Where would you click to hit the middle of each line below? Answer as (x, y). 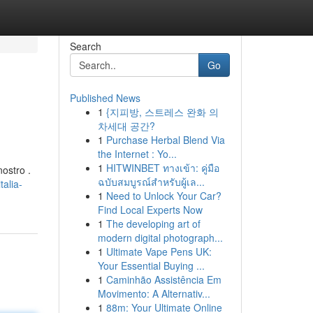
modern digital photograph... (160, 238)
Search (85, 46)
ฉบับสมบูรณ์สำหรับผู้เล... (151, 182)
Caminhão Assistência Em (163, 279)
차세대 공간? (126, 126)
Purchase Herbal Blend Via (165, 140)
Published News (105, 98)
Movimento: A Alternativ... (154, 293)
